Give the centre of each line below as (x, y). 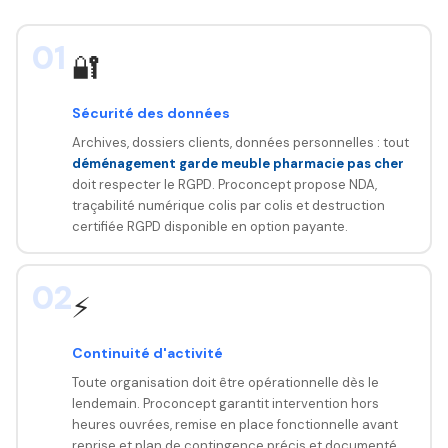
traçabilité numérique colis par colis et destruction (228, 205)
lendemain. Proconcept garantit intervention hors (225, 403)
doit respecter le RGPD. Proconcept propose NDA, (224, 184)
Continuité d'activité (147, 352)
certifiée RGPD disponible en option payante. (209, 226)
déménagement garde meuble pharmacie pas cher (237, 163)
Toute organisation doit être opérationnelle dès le (225, 382)
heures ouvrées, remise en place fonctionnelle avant (234, 424)
